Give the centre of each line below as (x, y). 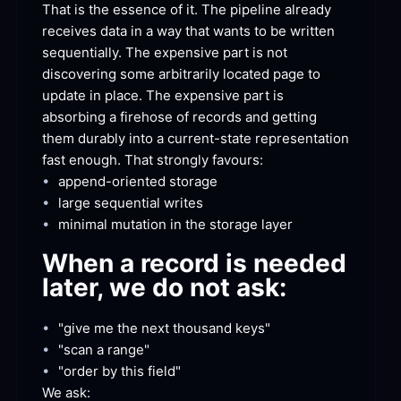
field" (162, 371)
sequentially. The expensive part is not (165, 53)
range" (127, 349)
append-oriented (112, 182)
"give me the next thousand (145, 328)
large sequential (109, 203)
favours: (236, 160)
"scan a (81, 349)
